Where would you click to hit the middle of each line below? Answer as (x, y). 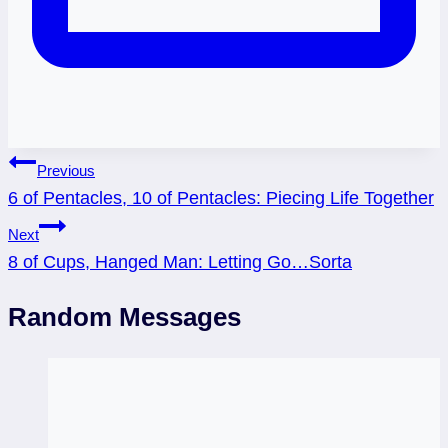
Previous (66, 170)
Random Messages (124, 316)
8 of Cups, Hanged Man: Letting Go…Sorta (180, 261)
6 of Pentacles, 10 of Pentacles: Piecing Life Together (221, 197)
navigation (71, 204)
